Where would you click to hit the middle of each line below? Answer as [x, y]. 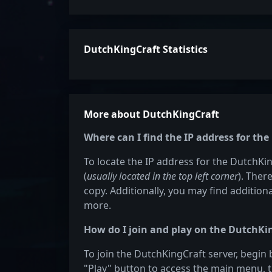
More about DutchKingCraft [151, 114]
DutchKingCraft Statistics [146, 49]
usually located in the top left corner [162, 176]
